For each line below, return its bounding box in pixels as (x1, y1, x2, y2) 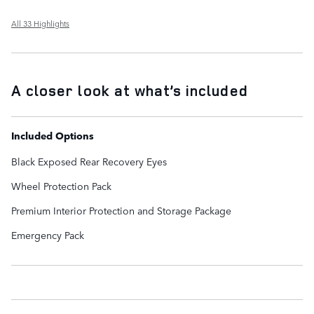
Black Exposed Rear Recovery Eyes (11, 153, 167, 168)
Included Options (11, 128, 94, 142)
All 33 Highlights (11, 17, 69, 29)
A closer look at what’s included (11, 80, 248, 100)
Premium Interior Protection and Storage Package (11, 203, 231, 217)
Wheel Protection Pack (11, 178, 111, 193)
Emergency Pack (11, 227, 84, 242)
